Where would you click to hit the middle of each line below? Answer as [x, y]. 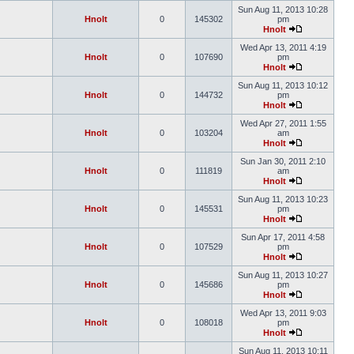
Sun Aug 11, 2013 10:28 [283, 9]
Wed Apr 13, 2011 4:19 [283, 47]
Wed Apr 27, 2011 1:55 [283, 123]
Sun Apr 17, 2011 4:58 [283, 237]
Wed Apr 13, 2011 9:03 [283, 313]
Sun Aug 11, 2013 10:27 [283, 275]
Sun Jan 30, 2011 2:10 [283, 161]
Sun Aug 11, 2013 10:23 [283, 199]
